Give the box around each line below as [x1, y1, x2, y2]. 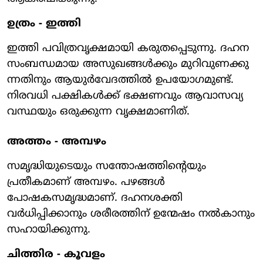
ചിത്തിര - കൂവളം [7, 247, 105, 261]
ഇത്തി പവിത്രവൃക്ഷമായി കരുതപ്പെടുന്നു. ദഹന [7, 41, 249, 55]
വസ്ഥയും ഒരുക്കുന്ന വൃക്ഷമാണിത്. [7, 104, 190, 119]
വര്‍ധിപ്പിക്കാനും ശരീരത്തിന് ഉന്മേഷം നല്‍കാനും [7, 207, 255, 221]
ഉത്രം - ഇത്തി [7, 16, 81, 31]
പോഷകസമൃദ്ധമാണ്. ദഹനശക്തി [7, 191, 183, 205]
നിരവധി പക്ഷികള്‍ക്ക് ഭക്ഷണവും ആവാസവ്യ [7, 89, 243, 103]
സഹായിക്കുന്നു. [7, 222, 90, 237]
